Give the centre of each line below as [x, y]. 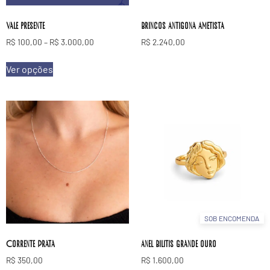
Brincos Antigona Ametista [183, 26]
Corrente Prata [30, 244]
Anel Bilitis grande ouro [179, 244]
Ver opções [30, 69]
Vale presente [25, 26]
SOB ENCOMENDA [232, 218]
